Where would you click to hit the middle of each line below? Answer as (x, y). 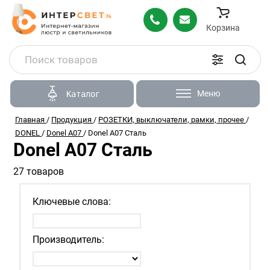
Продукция (71, 120)
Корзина (223, 27)
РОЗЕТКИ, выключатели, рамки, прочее (171, 120)
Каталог (83, 94)
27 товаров (39, 171)
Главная (30, 120)
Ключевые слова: (72, 202)
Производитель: (68, 240)
